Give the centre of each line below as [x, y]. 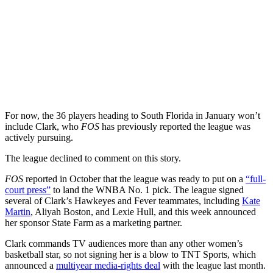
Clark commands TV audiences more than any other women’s [124, 244]
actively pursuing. [39, 138]
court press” [28, 190]
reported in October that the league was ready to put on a [134, 179]
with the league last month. [213, 266]
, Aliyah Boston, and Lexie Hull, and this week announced [143, 212]
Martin [18, 212]
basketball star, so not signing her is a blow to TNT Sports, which [130, 255]
